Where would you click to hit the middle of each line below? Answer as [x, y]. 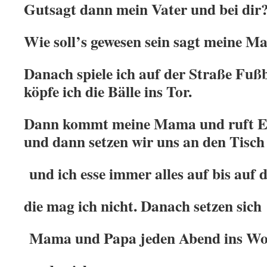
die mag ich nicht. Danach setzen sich [143, 206]
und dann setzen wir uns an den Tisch [144, 141]
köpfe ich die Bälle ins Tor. [108, 91]
